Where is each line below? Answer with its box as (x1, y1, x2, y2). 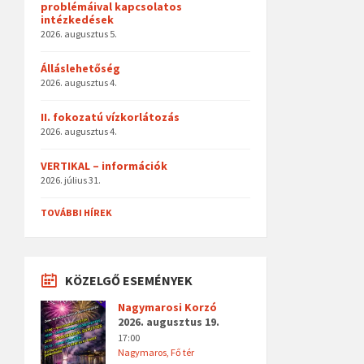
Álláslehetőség (41, 61, 120, 76)
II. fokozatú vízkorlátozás (41, 110, 180, 124)
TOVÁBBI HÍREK (41, 206, 112, 219)
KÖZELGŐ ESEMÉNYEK (65, 272, 193, 288)
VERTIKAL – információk (41, 158, 167, 173)
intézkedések (41, 12, 114, 27)
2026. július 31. (41, 174, 101, 186)
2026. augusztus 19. (118, 314, 219, 329)
